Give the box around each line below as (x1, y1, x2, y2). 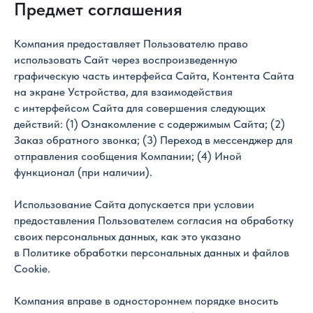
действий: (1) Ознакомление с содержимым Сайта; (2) (14, 117, 285, 131)
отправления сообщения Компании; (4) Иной (14, 150, 242, 163)
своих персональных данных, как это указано (14, 230, 241, 243)
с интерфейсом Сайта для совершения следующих (14, 101, 265, 115)
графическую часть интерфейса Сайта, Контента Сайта (14, 69, 294, 82)
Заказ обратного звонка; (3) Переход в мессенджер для (14, 133, 293, 147)
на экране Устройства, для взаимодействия (14, 85, 233, 99)
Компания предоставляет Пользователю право (14, 37, 248, 50)
